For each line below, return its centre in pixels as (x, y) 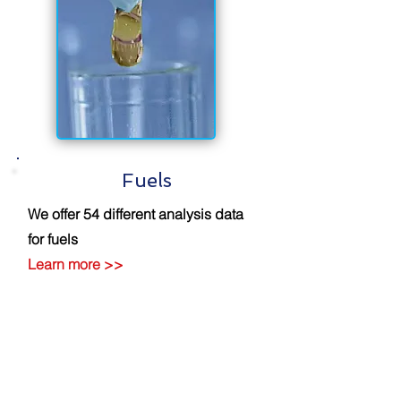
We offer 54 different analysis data (136, 214)
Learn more (66, 264)
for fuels (53, 239)
